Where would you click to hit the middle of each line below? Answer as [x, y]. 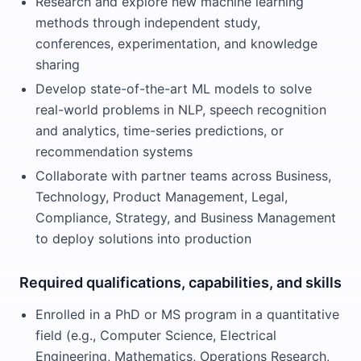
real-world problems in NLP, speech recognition [181, 110]
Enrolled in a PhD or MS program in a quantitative [187, 314]
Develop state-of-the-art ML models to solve [174, 89]
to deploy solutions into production [143, 239]
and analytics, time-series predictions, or [160, 131]
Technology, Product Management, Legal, [162, 197]
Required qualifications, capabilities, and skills [180, 282]
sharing [58, 64]
